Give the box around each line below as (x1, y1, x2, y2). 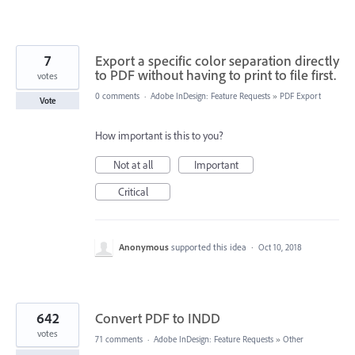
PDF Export (280, 90, 321, 101)
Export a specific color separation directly (95, 51, 339, 70)
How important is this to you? (95, 128, 223, 143)
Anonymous (119, 240, 169, 253)
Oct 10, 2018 (258, 241, 302, 253)
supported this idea (171, 240, 249, 253)
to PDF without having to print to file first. (95, 65, 336, 84)
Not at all (113, 157, 153, 172)
